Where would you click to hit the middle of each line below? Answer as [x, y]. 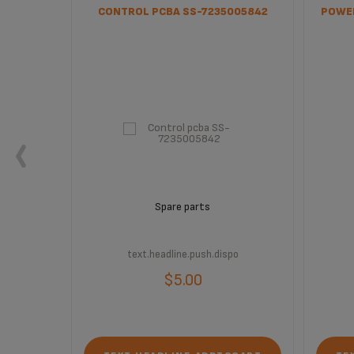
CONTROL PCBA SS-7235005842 [183, 11]
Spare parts [183, 207]
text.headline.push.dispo [183, 254]
